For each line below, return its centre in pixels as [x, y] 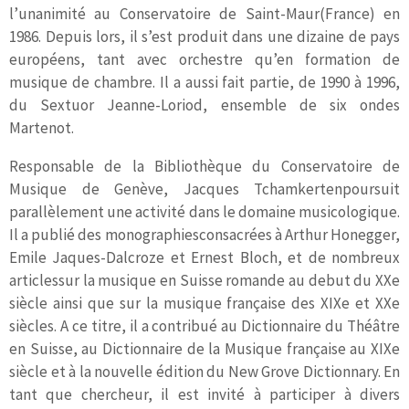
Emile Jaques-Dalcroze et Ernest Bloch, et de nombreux [204, 258]
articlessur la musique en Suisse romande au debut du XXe [204, 281]
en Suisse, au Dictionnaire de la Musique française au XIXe [204, 349]
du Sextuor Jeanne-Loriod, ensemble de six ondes [204, 105]
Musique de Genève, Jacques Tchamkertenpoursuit [204, 189]
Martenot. [42, 128]
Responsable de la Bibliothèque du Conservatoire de [204, 167]
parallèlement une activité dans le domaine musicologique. [204, 212]
